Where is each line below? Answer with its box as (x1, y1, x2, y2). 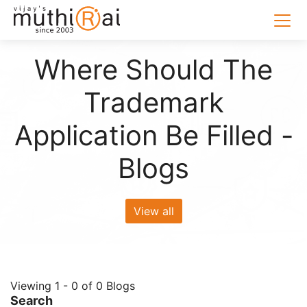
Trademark (83, 86, 224, 119)
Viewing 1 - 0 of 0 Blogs (10, 279, 135, 293)
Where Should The (34, 53, 273, 86)
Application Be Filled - (14, 119, 293, 152)
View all (133, 204, 174, 218)
